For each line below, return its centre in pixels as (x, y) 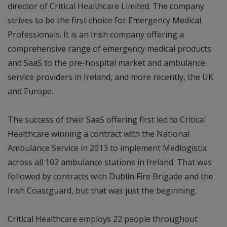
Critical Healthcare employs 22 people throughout (103, 219)
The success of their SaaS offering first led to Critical (107, 119)
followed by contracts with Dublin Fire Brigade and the (110, 176)
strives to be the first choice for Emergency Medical (104, 20)
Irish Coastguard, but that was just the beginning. (102, 190)
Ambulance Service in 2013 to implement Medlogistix (107, 148)
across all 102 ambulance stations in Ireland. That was (110, 162)
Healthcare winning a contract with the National (99, 134)
